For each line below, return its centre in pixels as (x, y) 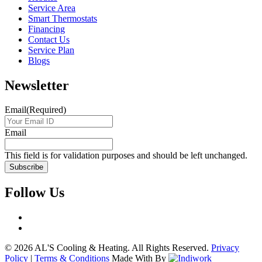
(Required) (46, 110)
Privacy (225, 248)
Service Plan (51, 50)
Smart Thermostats (63, 18)
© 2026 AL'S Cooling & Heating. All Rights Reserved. (108, 248)
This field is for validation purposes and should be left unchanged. (126, 156)
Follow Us (35, 193)
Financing (46, 29)
